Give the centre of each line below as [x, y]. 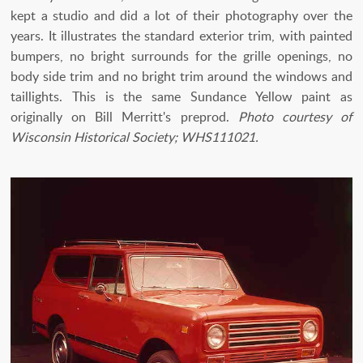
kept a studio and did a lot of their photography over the [181, 15]
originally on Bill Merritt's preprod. [124, 116]
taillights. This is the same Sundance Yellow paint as [181, 96]
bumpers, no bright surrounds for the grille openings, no [181, 56]
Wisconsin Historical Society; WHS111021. [135, 137]
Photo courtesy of [295, 116]
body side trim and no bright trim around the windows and [181, 76]
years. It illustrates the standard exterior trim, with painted [181, 35]
